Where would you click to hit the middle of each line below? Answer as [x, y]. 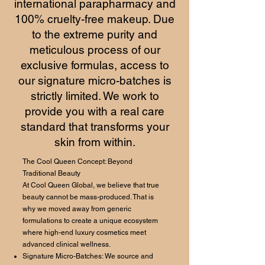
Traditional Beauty [51, 173]
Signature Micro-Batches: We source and [88, 256]
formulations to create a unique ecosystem [90, 220]
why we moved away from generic [77, 209]
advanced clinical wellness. [67, 244]
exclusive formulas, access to [95, 65]
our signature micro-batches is [95, 80]
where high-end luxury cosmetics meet [84, 232]
